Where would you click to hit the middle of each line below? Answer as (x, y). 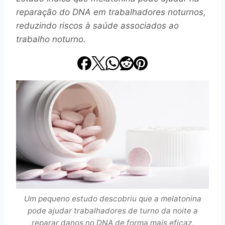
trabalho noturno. (51, 39)
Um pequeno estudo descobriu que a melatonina (113, 198)
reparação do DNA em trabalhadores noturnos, (111, 12)
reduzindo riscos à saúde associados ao (97, 25)
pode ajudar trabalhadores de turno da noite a (113, 210)
